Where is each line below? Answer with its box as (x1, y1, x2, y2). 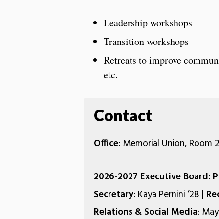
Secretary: (94, 187, 138, 202)
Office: (94, 136, 120, 151)
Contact (94, 105, 152, 125)
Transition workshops (104, 34, 189, 48)
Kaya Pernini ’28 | (138, 187, 206, 202)
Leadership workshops (104, 16, 192, 29)
